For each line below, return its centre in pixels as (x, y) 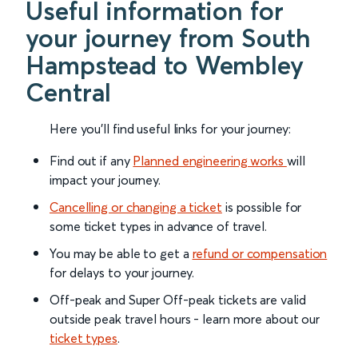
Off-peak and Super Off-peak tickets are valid (178, 300)
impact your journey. (105, 180)
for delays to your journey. (122, 273)
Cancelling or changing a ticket (136, 207)
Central (69, 93)
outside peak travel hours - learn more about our (185, 319)
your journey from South (168, 38)
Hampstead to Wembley (165, 66)
